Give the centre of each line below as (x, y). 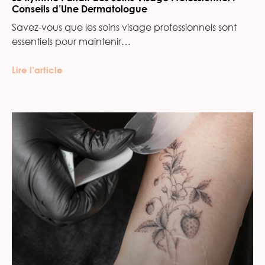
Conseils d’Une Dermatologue (80, 9)
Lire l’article (37, 70)
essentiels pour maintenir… (71, 41)
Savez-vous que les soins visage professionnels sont (124, 27)
